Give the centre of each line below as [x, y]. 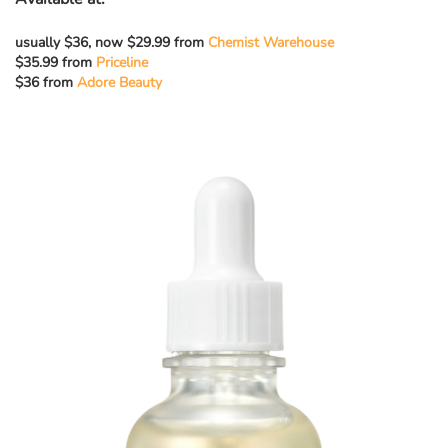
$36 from [46, 83]
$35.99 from [55, 63]
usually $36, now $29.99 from [109, 43]
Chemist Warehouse [271, 43]
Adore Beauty [119, 83]
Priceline [122, 63]
